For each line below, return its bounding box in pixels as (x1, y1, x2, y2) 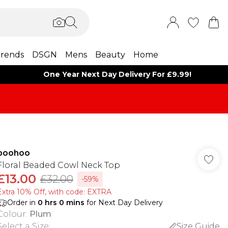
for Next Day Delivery (84, 198, 163, 207)
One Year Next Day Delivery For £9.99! (43, 70, 192, 79)
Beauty (95, 50, 125, 60)
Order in (7, 198, 38, 207)
